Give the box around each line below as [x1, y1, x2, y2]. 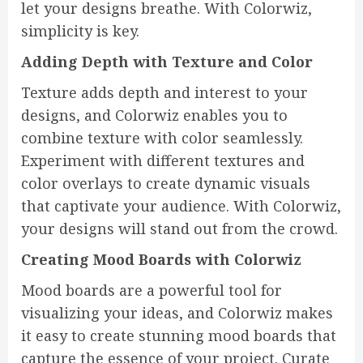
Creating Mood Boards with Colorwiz [21, 250, 301, 270]
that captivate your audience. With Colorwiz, [21, 196, 341, 216]
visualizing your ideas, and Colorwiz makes [21, 303, 333, 323]
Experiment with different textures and [21, 151, 305, 171]
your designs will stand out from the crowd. [21, 219, 338, 239]
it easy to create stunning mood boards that [21, 326, 336, 346]
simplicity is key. [21, 21, 139, 41]
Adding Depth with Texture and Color [21, 52, 313, 72]
